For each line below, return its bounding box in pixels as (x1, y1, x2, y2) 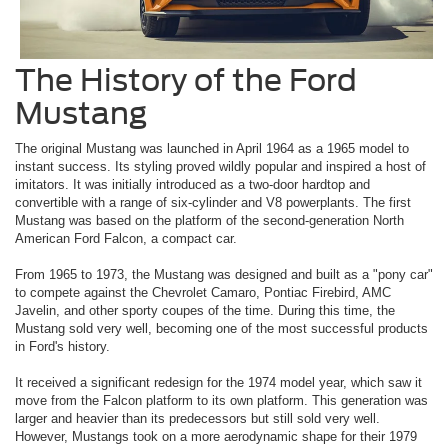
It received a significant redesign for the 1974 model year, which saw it (15, 375, 422, 391)
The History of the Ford (15, 62, 357, 99)
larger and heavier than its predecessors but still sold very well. (15, 411, 380, 427)
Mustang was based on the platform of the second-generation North (15, 213, 404, 229)
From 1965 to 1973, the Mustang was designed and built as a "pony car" (15, 267, 433, 283)
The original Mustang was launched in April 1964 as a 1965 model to (15, 141, 409, 157)
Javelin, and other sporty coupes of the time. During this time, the (15, 303, 395, 319)
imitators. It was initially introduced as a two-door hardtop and (15, 177, 370, 193)
